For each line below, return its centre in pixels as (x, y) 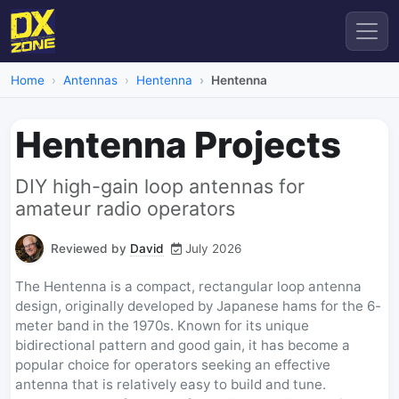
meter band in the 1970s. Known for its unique (162, 326)
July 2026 (213, 248)
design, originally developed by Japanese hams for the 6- (198, 306)
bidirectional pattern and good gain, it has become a (183, 345)
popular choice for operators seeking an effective (173, 365)
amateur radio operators (125, 208)
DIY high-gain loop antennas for (160, 186)
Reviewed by (90, 248)
